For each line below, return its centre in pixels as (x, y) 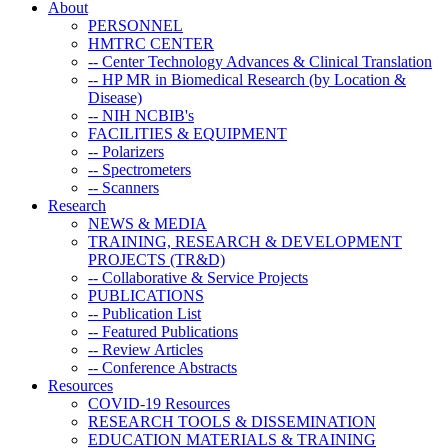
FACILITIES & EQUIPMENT (187, 133)
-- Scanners (123, 187)
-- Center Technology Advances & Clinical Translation (260, 61)
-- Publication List (144, 313)
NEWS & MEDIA (147, 223)
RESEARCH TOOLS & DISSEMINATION (232, 421)
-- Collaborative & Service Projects (198, 277)
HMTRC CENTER (151, 43)
